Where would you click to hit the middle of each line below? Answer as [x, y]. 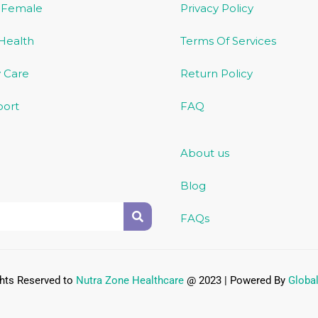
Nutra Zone [102, 281]
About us [205, 153]
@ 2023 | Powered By [237, 281]
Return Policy [216, 74]
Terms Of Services [228, 41]
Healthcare [158, 281]
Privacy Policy [217, 9]
